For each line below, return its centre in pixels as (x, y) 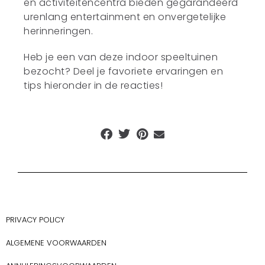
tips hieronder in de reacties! (93, 85)
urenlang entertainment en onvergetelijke (125, 17)
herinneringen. (59, 31)
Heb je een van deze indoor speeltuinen (121, 57)
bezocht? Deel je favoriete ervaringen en (124, 71)
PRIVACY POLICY (35, 220)
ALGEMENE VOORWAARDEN (56, 243)
